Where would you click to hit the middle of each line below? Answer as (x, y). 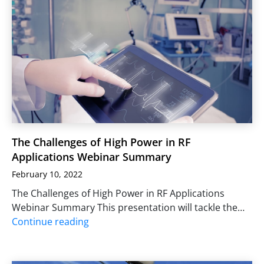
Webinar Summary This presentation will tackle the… (128, 207)
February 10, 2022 (47, 174)
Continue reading (50, 221)
